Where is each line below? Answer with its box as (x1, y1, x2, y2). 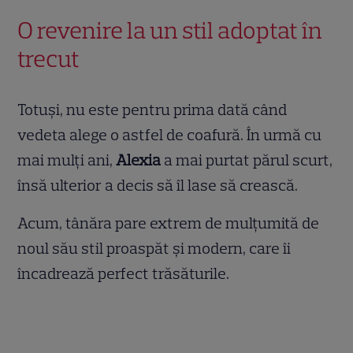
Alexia (116, 150, 162, 170)
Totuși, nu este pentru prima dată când (17, 100, 288, 120)
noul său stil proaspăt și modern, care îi (17, 239, 292, 258)
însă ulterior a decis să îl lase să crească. (17, 176, 299, 195)
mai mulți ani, (17, 150, 117, 170)
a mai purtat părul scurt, (161, 150, 333, 170)
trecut (17, 44, 80, 74)
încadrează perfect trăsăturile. (17, 264, 230, 284)
